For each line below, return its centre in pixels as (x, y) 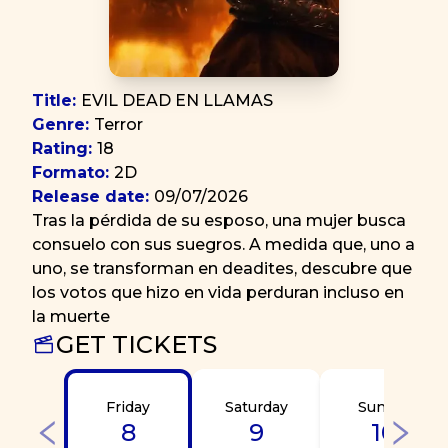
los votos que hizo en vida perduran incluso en (218, 292)
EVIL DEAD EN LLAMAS (177, 100)
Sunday (384, 407)
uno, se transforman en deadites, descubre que (222, 268)
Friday (128, 407)
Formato (68, 172)
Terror (118, 124)
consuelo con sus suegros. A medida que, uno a (223, 244)
